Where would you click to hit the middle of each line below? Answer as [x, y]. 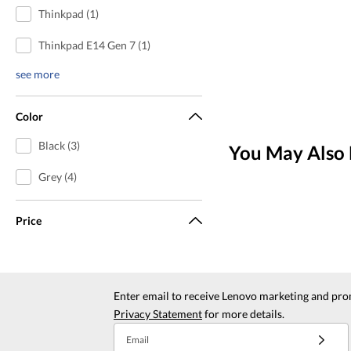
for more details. [243, 313]
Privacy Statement [158, 313]
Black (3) [59, 145]
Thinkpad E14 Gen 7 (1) [94, 45]
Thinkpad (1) [68, 13]
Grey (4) [57, 176]
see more [38, 74]
